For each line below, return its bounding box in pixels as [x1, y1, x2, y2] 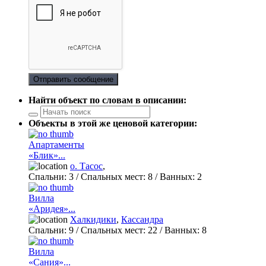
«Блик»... [28, 150, 65, 161]
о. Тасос [70, 161, 103, 172]
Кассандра [121, 214, 163, 225]
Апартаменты [28, 140, 84, 150]
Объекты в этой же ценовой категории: [28, 118, 197, 129]
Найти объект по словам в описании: [28, 95, 186, 106]
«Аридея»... [28, 204, 75, 214]
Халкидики [70, 214, 116, 225]
